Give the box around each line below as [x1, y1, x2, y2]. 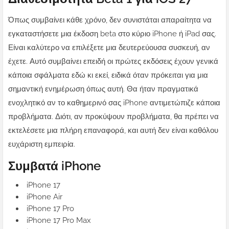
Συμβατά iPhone [8, 158, 101, 174]
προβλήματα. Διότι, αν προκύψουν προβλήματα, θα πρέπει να [8, 112, 219, 122]
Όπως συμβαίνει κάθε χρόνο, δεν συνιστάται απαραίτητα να [8, 15, 212, 25]
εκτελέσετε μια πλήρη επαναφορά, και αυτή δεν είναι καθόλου [8, 126, 218, 135]
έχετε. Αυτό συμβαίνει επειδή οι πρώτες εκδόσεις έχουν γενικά [8, 57, 218, 66]
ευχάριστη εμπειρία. [8, 140, 75, 149]
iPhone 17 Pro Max [27, 216, 91, 225]
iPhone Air [27, 192, 62, 202]
